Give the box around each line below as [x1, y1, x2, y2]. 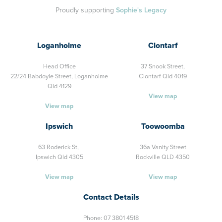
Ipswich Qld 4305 [35, 153, 83, 161]
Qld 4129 [47, 82, 71, 90]
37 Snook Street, [141, 62, 185, 70]
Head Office [43, 62, 76, 70]
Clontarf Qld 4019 [139, 72, 187, 80]
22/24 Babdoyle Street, [10, 72, 73, 80]
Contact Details [83, 192, 139, 202]
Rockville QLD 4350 [136, 153, 190, 161]
